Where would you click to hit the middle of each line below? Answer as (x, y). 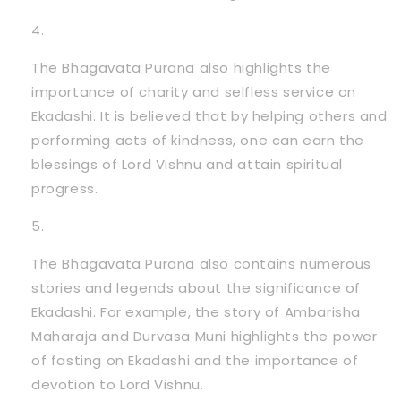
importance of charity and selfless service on (194, 91)
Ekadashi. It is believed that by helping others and (209, 115)
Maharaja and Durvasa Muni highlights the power (205, 336)
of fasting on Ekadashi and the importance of (195, 360)
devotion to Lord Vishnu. (118, 384)
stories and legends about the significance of (196, 287)
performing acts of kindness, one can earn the (198, 140)
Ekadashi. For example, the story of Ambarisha (196, 311)
